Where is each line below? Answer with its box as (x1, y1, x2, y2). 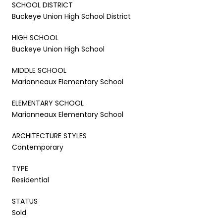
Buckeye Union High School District (12, 11, 131, 21)
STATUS (12, 196, 38, 206)
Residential (12, 174, 49, 185)
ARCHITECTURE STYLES (12, 130, 87, 141)
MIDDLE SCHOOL (12, 65, 66, 75)
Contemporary (12, 142, 63, 152)
